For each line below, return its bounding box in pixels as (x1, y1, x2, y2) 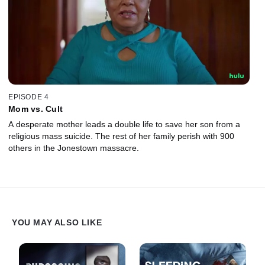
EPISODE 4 (8, 93, 49, 102)
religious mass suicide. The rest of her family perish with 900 (8, 131, 234, 141)
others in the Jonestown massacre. (8, 143, 139, 153)
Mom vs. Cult (8, 104, 63, 114)
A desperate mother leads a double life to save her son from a (8, 119, 240, 130)
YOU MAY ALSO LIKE (12, 218, 102, 227)
